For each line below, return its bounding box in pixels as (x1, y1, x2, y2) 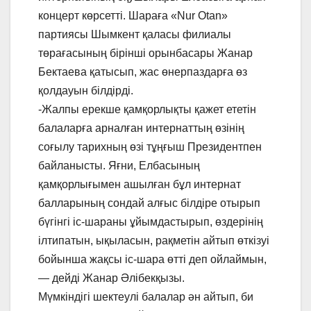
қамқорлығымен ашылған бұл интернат (38, 178, 241, 191)
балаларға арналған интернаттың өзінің (38, 122, 244, 135)
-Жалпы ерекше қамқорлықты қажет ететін (38, 103, 256, 116)
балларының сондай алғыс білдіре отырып (38, 197, 260, 210)
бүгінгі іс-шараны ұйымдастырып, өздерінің (38, 216, 263, 228)
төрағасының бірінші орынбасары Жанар (38, 47, 253, 60)
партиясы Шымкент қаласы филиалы (38, 28, 231, 41)
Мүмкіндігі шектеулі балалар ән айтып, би (38, 291, 253, 303)
